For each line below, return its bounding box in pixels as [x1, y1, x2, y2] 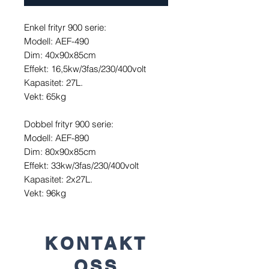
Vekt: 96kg [24, 187, 66, 199]
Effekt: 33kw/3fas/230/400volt [24, 160, 139, 172]
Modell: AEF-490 [24, 35, 89, 47]
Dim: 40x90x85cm [24, 49, 96, 61]
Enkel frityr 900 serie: [24, 22, 106, 34]
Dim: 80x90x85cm [24, 146, 96, 158]
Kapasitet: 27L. [24, 77, 83, 89]
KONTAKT [44, 233, 148, 255]
